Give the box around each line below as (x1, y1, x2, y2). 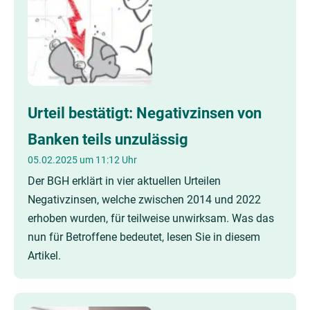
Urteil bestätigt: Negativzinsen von (28, 104, 262, 122)
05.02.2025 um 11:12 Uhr (28, 154, 137, 165)
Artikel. (28, 249, 61, 262)
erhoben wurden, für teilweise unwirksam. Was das (28, 212, 274, 225)
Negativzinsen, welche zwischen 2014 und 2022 (28, 193, 261, 206)
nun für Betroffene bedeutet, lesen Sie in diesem (28, 230, 260, 244)
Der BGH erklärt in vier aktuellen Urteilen (28, 174, 221, 188)
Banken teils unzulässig (28, 130, 188, 148)
